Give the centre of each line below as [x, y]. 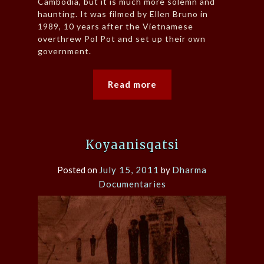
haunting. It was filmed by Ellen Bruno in [123, 14]
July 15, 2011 [129, 169]
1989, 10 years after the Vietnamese [115, 26]
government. [65, 51]
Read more [132, 84]
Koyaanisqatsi [132, 144]
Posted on [78, 169]
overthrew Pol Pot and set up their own [122, 38]
